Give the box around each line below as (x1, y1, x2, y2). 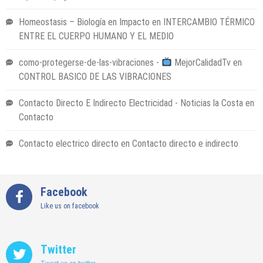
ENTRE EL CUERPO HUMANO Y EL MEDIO (19, 30, 174, 42)
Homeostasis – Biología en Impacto (19, 16, 150, 28)
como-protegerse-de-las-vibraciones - (19, 56, 161, 68)
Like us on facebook (41, 201, 99, 210)
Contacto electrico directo (19, 137, 119, 149)
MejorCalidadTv (172, 56, 231, 68)
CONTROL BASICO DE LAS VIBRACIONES (19, 70, 171, 82)
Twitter (41, 242, 76, 257)
